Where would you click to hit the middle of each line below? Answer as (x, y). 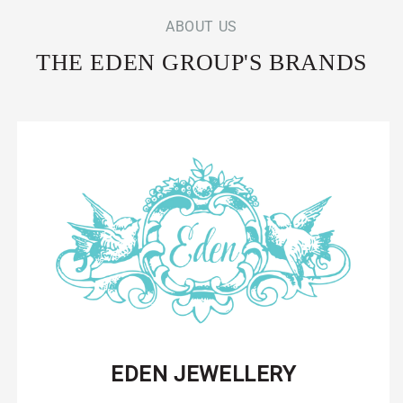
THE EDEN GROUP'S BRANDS (201, 62)
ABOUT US (201, 26)
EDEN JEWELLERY (203, 374)
